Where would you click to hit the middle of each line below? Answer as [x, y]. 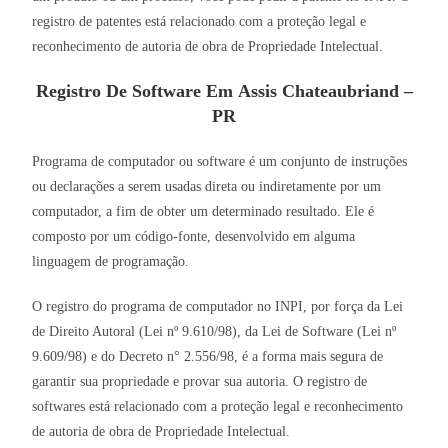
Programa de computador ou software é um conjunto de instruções [220, 162]
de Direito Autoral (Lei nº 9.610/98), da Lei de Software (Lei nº [214, 332]
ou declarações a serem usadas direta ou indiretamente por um [207, 187]
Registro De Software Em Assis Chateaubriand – [224, 91]
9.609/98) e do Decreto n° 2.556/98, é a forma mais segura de [208, 357]
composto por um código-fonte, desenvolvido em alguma [194, 237]
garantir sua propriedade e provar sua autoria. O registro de [200, 382]
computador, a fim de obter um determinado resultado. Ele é [203, 212]
